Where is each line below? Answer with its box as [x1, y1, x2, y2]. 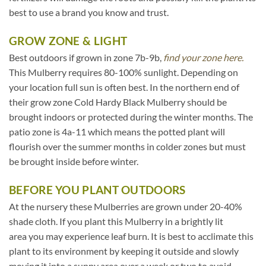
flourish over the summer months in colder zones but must [9, 140, 246, 152]
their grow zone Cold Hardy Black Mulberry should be [9, 96, 227, 107]
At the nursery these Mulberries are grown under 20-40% [9, 200, 242, 212]
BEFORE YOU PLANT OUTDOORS [9, 182, 186, 197]
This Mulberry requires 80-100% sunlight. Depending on [9, 66, 238, 78]
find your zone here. [163, 51, 243, 63]
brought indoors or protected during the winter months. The [9, 110, 253, 122]
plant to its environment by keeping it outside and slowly [9, 245, 239, 256]
